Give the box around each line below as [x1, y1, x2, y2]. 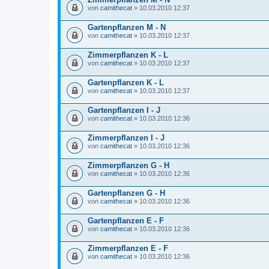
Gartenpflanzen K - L [88, 77, 164, 87]
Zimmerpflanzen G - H [88, 160, 169, 170]
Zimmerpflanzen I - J [88, 133, 165, 142]
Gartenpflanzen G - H [88, 188, 165, 198]
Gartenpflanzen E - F [88, 216, 164, 225]
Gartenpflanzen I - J [88, 105, 160, 115]
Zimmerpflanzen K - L [88, 50, 168, 59]
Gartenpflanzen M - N [88, 22, 166, 32]
